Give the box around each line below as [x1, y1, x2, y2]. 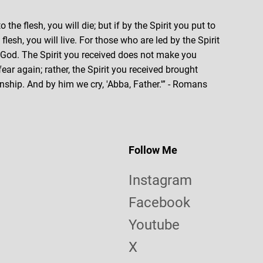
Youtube [128, 217, 180, 233]
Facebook [128, 194, 190, 211]
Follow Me [128, 144, 177, 156]
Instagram [128, 172, 192, 188]
